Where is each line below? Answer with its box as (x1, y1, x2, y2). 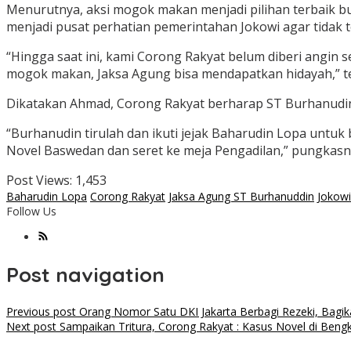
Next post (6, 319, 56, 335)
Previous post (6, 304, 76, 320)
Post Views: (6, 172, 72, 190)
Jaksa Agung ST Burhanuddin (168, 189, 314, 204)
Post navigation (6, 261, 165, 288)
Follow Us (6, 204, 56, 219)
